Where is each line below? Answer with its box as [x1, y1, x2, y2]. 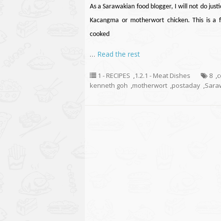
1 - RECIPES [98, 71, 130, 80]
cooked [90, 31, 110, 38]
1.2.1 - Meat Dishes [135, 71, 190, 80]
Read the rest [97, 49, 140, 59]
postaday [172, 81, 200, 90]
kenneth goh [90, 81, 128, 90]
